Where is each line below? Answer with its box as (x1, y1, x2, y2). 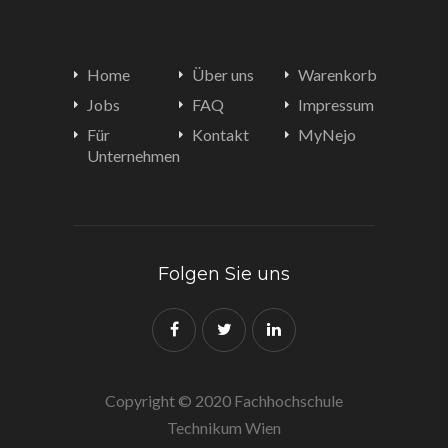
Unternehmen (87, 146, 180, 165)
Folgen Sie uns (158, 263, 290, 285)
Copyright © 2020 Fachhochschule (105, 391, 343, 410)
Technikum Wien (167, 418, 281, 437)
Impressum (297, 95, 374, 114)
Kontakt (192, 125, 250, 144)
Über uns (192, 65, 255, 84)
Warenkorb (297, 65, 377, 84)
